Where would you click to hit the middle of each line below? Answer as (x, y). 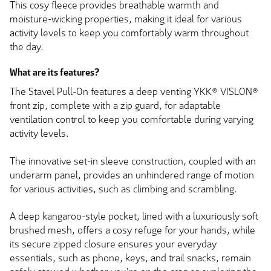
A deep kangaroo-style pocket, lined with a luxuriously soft (134, 217)
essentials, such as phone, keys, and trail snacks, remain (130, 258)
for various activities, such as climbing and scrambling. (123, 189)
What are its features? (54, 73)
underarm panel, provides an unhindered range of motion (132, 175)
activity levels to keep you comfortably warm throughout (129, 33)
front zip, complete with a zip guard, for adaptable (115, 106)
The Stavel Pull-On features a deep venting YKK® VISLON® (134, 92)
